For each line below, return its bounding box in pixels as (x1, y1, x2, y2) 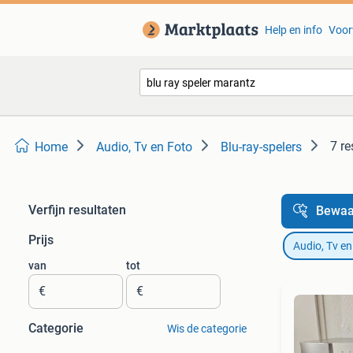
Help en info (264, 24, 322, 36)
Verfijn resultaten (28, 203, 126, 217)
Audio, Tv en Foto (96, 139, 192, 154)
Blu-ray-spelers (221, 139, 302, 154)
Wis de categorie (166, 322, 247, 335)
